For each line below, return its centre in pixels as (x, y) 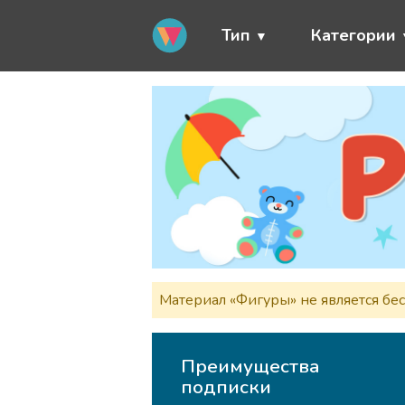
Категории (353, 35)
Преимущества (251, 367)
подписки (226, 387)
